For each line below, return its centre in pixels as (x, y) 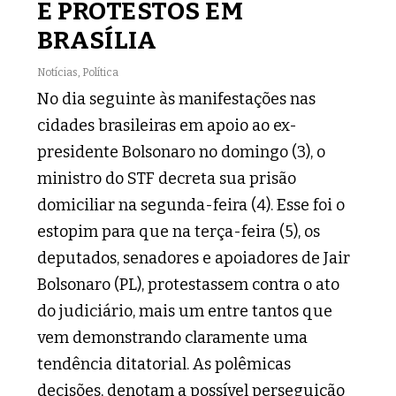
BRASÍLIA (97, 41)
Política (101, 73)
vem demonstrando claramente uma (173, 338)
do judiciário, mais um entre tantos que (185, 312)
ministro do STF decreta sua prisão (167, 179)
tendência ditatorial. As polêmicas (164, 365)
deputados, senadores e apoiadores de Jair (194, 259)
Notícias (58, 73)
